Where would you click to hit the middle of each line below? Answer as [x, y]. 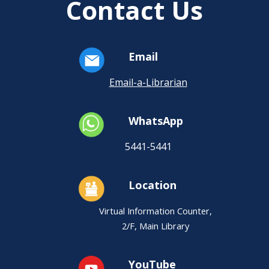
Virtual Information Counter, [156, 211]
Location [153, 185]
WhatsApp [156, 121]
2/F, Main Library [156, 226]
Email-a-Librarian [148, 83]
